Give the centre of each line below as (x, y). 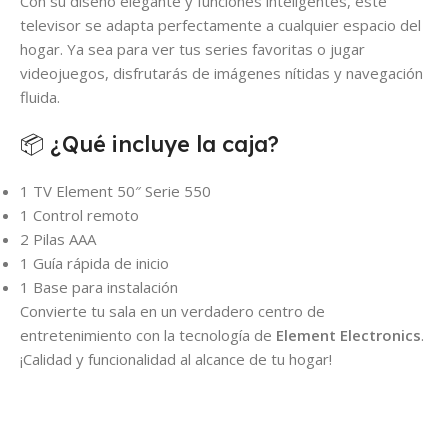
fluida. (40, 97)
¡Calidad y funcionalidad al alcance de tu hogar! (176, 359)
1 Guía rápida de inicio (94, 263)
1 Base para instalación (99, 287)
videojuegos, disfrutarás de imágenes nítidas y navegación (221, 73)
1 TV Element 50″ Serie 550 (115, 191)
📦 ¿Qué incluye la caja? (149, 144)
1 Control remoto (79, 215)
